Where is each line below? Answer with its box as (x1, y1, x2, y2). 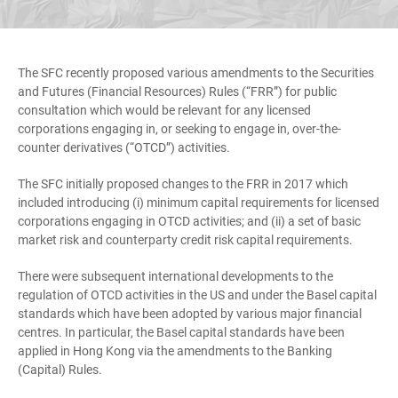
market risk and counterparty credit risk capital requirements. (18, 233, 353, 247)
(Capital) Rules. (18, 362, 102, 377)
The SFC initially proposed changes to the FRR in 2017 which (18, 177, 348, 191)
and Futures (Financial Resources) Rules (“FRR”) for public (18, 84, 337, 99)
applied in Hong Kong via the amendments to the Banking (18, 344, 332, 358)
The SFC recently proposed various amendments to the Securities (18, 66, 374, 80)
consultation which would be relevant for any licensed (18, 103, 311, 117)
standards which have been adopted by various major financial (18, 306, 362, 321)
